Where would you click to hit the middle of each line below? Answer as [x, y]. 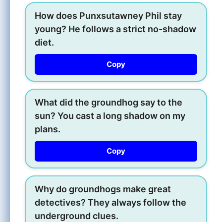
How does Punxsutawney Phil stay [108, 15]
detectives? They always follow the [111, 202]
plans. [48, 129]
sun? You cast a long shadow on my [110, 115]
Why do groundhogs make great [103, 189]
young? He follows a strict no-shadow [115, 29]
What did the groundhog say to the [109, 102]
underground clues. [77, 216]
